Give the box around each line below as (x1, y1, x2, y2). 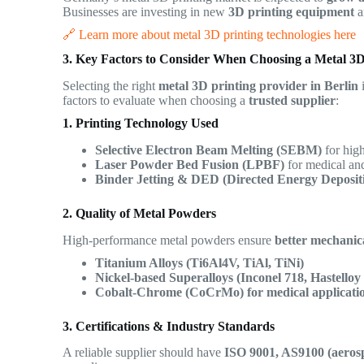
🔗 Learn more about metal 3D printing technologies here (63, 28, 357, 42)
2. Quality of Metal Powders (63, 206, 217, 220)
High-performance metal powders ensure (63, 232, 275, 247)
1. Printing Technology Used (63, 115, 219, 130)
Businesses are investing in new (63, 5, 229, 19)
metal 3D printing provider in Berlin (158, 78, 359, 93)
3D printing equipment (228, 5, 355, 19)
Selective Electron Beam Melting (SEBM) (95, 142, 323, 157)
